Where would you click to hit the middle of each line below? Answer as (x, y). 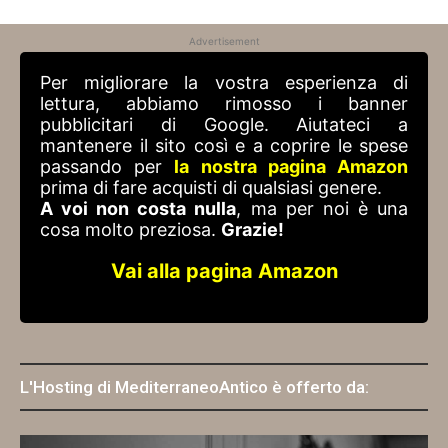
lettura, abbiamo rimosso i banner (224, 104)
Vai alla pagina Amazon (224, 271)
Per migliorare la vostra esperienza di (224, 83)
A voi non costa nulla (138, 209)
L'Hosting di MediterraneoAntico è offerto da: (194, 387)
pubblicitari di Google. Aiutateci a (224, 125)
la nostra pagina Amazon (291, 167)
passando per (107, 167)
